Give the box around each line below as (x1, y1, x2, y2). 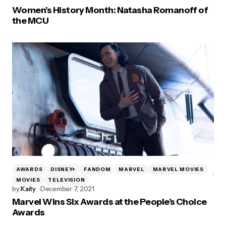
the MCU (12, 15, 49, 26)
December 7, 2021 (40, 185, 94, 193)
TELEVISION (48, 176, 85, 183)
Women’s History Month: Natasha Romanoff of (12, 5, 208, 16)
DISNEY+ (50, 165, 76, 173)
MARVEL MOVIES (152, 165, 204, 173)
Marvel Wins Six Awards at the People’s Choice (12, 196, 207, 207)
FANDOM (84, 165, 111, 173)
